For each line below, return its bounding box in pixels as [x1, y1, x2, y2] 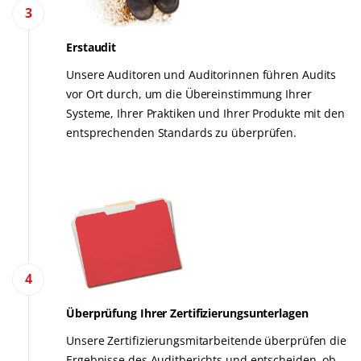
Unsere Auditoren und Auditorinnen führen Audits [66, 66, 337, 82]
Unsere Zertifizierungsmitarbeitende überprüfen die [66, 332, 346, 348]
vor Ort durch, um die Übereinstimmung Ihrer [66, 85, 312, 102]
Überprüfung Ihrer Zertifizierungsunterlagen [66, 305, 309, 321]
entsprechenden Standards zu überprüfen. [66, 124, 297, 140]
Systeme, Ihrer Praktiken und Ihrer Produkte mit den [66, 105, 345, 121]
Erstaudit [66, 39, 117, 55]
